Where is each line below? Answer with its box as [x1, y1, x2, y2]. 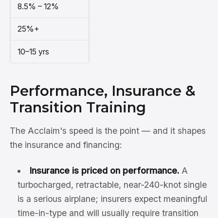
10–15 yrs [17, 47, 49, 56]
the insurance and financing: [10, 140, 122, 150]
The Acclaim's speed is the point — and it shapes [10, 126, 206, 136]
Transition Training [10, 99, 146, 116]
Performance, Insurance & [10, 82, 196, 100]
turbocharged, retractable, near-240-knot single [18, 180, 207, 190]
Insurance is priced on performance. [29, 165, 179, 176]
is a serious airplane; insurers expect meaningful [18, 194, 207, 204]
